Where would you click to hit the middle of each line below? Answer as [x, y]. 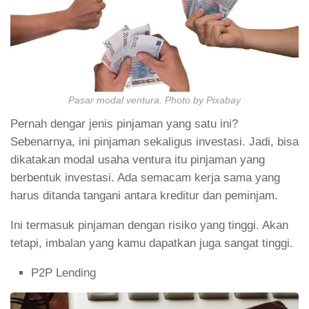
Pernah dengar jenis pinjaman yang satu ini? [124, 124]
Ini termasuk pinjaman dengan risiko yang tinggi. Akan [149, 225]
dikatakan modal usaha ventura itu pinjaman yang [138, 160]
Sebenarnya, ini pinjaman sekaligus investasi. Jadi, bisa [154, 142]
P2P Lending [63, 272]
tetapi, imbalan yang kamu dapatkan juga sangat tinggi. [152, 243]
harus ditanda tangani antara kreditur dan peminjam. [144, 196]
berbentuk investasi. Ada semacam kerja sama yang [145, 178]
